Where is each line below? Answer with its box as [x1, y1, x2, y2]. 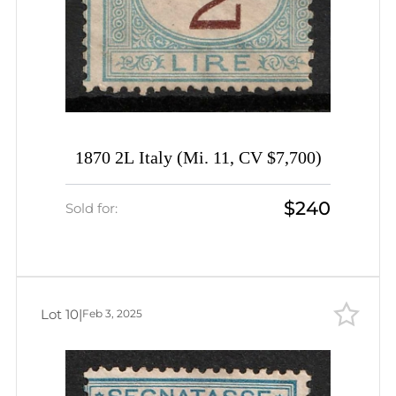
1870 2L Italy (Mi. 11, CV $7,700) [74, 148, 322, 168]
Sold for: [65, 199, 118, 217]
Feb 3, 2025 [82, 307, 142, 321]
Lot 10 [41, 305, 79, 323]
